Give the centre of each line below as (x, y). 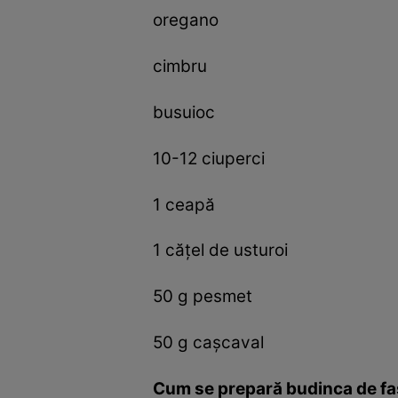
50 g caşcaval (208, 343)
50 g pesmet (203, 297)
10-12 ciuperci (209, 158)
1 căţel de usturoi (220, 251)
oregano (186, 20)
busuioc (184, 112)
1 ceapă (184, 204)
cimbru (180, 66)
